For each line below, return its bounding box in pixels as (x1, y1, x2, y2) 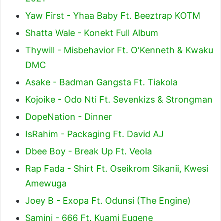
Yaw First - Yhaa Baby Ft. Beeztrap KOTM (25, 10, 200, 21)
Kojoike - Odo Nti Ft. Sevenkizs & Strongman (25, 94, 213, 105)
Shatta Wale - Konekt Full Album (25, 27, 158, 38)
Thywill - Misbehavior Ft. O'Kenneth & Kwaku (25, 44, 213, 55)
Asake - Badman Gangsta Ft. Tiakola (25, 76, 178, 87)
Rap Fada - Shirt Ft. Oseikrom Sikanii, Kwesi (25, 163, 208, 174)
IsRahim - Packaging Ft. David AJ (25, 128, 164, 139)
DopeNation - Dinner (25, 111, 112, 122)
